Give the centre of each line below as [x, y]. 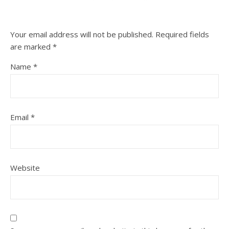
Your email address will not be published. [82, 34]
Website [25, 167]
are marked [31, 46]
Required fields [182, 34]
